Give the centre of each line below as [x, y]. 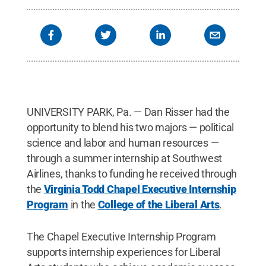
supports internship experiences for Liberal [123, 252]
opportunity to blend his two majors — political [130, 127]
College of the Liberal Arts [159, 204]
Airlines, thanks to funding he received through [132, 173]
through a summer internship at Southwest [124, 158]
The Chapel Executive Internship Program [121, 236]
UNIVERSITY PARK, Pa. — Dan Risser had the [128, 112]
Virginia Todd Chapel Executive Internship [140, 189]
